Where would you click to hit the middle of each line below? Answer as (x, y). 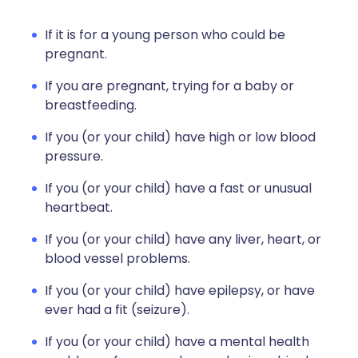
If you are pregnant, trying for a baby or (169, 86)
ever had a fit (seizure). (117, 310)
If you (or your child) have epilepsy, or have (180, 290)
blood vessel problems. (117, 259)
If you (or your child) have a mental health (177, 342)
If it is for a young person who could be (165, 35)
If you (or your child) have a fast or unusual (178, 188)
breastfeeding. (91, 105)
